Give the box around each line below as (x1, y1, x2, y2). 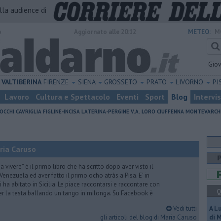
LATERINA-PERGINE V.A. (81, 108, 140, 115)
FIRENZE (43, 77, 71, 86)
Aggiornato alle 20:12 (74, 28, 136, 36)
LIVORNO (176, 77, 206, 86)
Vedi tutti (172, 204, 197, 213)
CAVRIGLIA (16, 108, 41, 115)
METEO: (188, 28, 211, 36)
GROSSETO (104, 77, 140, 86)
